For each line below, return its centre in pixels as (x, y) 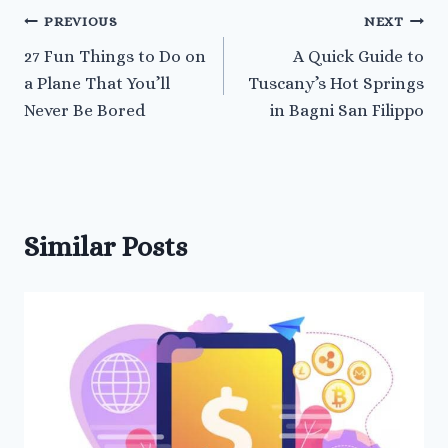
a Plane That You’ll (97, 83)
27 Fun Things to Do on (115, 56)
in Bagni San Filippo (347, 110)
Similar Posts (105, 246)
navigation (88, 69)
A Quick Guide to (358, 56)
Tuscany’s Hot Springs (336, 83)
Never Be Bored (84, 110)
